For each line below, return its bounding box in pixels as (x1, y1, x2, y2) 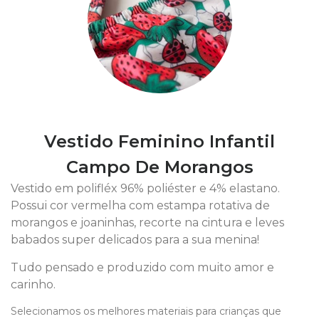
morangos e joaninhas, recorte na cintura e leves (11, 216, 284, 229)
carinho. (11, 278, 56, 291)
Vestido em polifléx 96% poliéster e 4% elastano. (11, 182, 280, 195)
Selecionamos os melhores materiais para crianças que (11, 305, 281, 318)
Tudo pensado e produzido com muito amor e (11, 261, 274, 274)
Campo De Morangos (66, 157, 253, 177)
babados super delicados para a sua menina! (11, 233, 259, 246)
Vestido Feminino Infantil (44, 131, 275, 152)
